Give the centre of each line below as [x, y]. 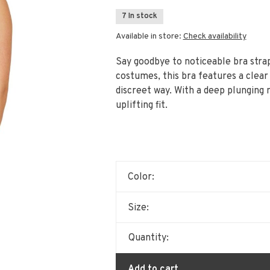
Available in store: [149, 36]
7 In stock [139, 16]
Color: [141, 177]
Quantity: [148, 238]
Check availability [215, 36]
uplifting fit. [141, 105]
